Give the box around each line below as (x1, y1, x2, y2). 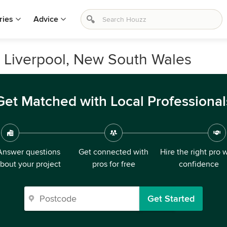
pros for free (92, 159, 135, 169)
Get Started (147, 193, 195, 204)
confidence (178, 159, 219, 169)
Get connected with (79, 147, 148, 157)
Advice (33, 14, 58, 24)
